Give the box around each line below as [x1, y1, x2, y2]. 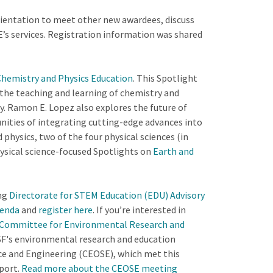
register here [38, 204, 93, 216]
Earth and [152, 145, 194, 157]
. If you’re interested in [92, 204, 186, 216]
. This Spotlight [132, 72, 197, 84]
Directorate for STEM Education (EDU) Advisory [9, 189, 205, 201]
